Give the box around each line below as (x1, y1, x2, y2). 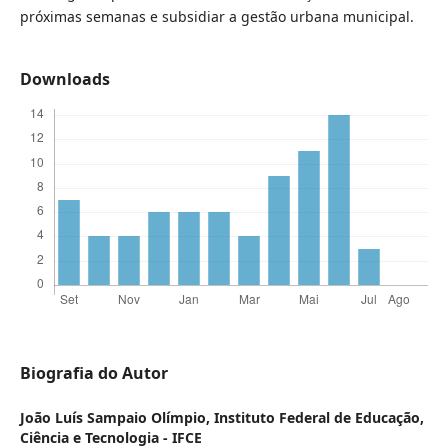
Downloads (19, 68, 110, 90)
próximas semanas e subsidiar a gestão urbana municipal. (19, 6, 414, 26)
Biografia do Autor (19, 362, 168, 385)
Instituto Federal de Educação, (213, 408, 424, 428)
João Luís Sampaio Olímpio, (19, 408, 214, 428)
